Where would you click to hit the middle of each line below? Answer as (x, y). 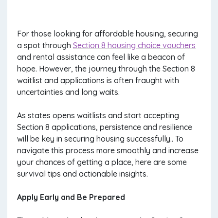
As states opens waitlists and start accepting (98, 115)
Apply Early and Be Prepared (71, 197)
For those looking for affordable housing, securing (108, 34)
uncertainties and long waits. (69, 92)
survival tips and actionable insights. (82, 174)
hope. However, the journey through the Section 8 (106, 69)
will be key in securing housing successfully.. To (100, 139)
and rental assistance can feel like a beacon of (101, 57)
